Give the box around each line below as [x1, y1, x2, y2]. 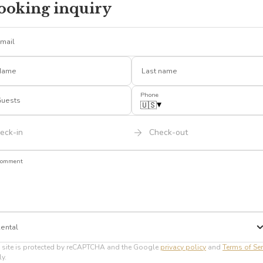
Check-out [149, 127, 188, 139]
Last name [141, 66, 177, 76]
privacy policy [160, 242, 206, 252]
